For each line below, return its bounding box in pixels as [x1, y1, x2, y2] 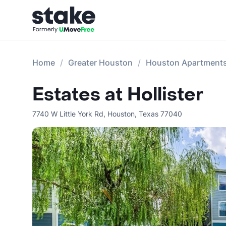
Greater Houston [68, 58, 133, 68]
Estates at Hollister [32, 83, 203, 106]
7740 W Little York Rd [32, 109, 103, 118]
